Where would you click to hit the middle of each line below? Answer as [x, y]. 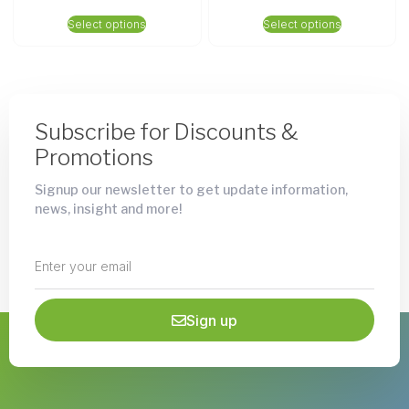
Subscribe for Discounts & [167, 132]
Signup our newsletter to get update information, [191, 190]
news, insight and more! [108, 209]
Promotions [94, 158]
